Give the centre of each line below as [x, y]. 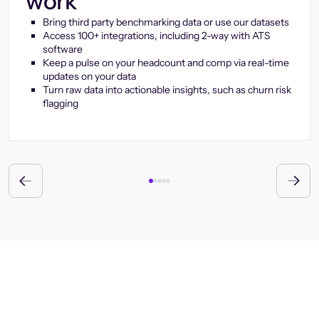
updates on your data [89, 76]
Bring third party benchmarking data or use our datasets [166, 22]
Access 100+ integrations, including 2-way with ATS [157, 36]
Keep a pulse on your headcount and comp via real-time [166, 63]
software [63, 49]
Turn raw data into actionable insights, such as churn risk [167, 90]
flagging [61, 103]
